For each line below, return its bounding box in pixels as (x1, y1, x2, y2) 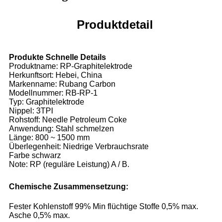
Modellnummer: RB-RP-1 (9, 88, 98, 97)
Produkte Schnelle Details (9, 53, 106, 61)
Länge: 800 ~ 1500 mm (9, 133, 90, 142)
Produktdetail (76, 17, 153, 31)
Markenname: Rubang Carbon (9, 79, 115, 88)
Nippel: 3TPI (9, 106, 53, 115)
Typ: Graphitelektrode (9, 97, 84, 106)
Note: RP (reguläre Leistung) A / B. (9, 160, 129, 168)
